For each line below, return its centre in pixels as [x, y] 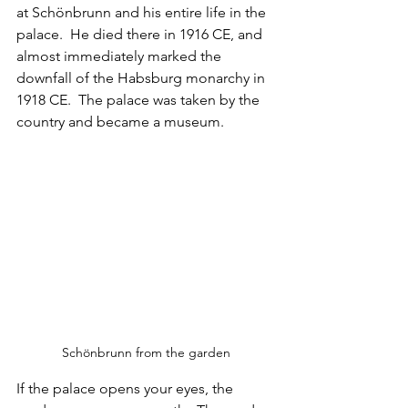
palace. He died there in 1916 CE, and [141, 35]
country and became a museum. [120, 122]
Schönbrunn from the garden [146, 353]
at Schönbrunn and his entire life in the [143, 13]
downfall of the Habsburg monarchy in [143, 78]
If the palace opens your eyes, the [127, 389]
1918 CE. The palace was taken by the [140, 100]
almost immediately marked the [121, 56]
